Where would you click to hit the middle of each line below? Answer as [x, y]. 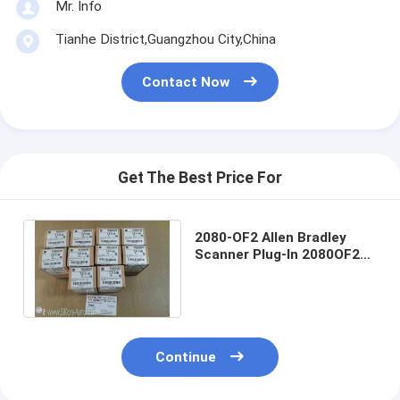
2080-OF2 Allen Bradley [270, 237]
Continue [186, 358]
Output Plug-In [242, 288]
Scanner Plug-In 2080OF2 [277, 254]
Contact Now [186, 83]
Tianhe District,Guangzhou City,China [165, 39]
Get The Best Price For [200, 178]
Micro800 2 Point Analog [275, 271]
